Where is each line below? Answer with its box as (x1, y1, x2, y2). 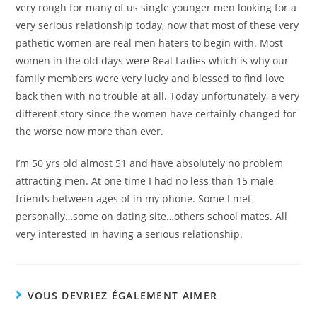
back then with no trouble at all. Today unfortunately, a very (16, 89, 300, 103)
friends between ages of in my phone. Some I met (16, 192, 252, 206)
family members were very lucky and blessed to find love (16, 71, 285, 86)
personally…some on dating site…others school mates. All (16, 209, 288, 224)
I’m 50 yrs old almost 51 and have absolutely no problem (16, 156, 284, 171)
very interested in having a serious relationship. (16, 227, 243, 241)
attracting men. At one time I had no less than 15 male (16, 174, 275, 188)
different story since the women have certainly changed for (16, 107, 297, 121)
